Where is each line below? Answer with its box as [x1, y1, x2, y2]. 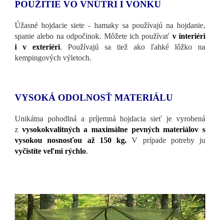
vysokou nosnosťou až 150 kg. [15, 136, 127, 145]
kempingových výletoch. [15, 54, 91, 62]
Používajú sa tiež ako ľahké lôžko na [68, 43, 205, 52]
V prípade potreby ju [132, 136, 205, 145]
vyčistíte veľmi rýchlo [15, 147, 86, 156]
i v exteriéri [15, 43, 60, 52]
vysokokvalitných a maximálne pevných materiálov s [22, 125, 206, 134]
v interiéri [172, 32, 205, 41]
